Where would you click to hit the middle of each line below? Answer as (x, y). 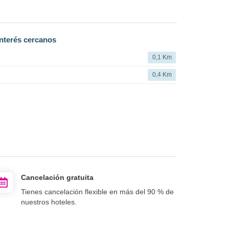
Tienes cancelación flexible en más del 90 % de (97, 191)
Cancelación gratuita (57, 177)
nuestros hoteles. (49, 202)
